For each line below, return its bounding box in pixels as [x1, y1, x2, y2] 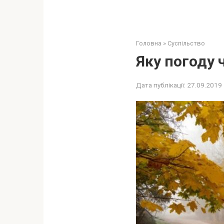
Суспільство [167, 39, 205, 47]
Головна [136, 39, 161, 47]
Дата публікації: [136, 81, 185, 89]
